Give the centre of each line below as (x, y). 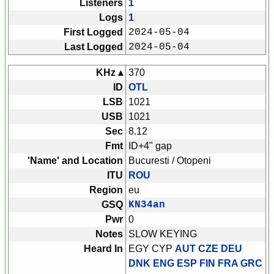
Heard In (103, 249)
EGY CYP (152, 249)
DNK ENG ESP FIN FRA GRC (195, 264)
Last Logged (94, 47)
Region (106, 190)
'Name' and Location (75, 161)
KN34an (147, 205)
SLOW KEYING (163, 234)
